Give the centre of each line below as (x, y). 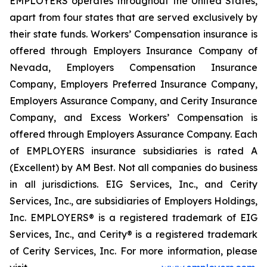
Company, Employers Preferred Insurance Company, (133, 84)
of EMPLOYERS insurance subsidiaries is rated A (133, 151)
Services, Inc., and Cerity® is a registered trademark (133, 234)
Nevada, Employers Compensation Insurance (133, 67)
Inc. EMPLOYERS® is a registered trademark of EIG (133, 218)
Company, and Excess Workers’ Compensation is (133, 117)
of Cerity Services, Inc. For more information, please (133, 251)
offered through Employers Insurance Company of (133, 51)
